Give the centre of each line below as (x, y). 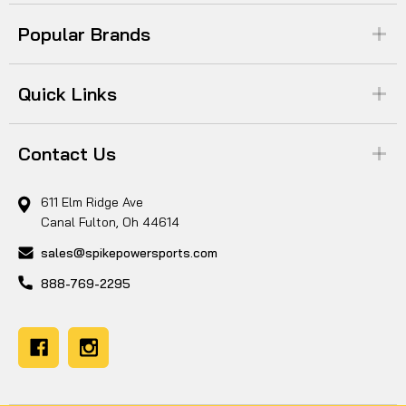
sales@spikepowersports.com (129, 252)
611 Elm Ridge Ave (92, 202)
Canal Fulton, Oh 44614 (110, 222)
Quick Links (68, 93)
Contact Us (67, 153)
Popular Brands (84, 34)
